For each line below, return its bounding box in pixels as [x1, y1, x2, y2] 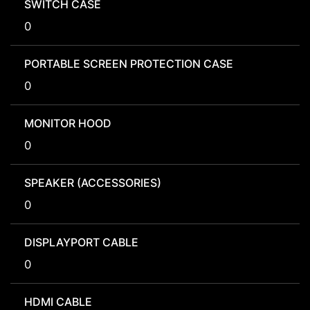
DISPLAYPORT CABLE [24, 235, 138, 250]
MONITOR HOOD [24, 116, 111, 131]
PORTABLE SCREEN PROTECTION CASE [24, 57, 233, 71]
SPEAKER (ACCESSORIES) [24, 176, 161, 190]
